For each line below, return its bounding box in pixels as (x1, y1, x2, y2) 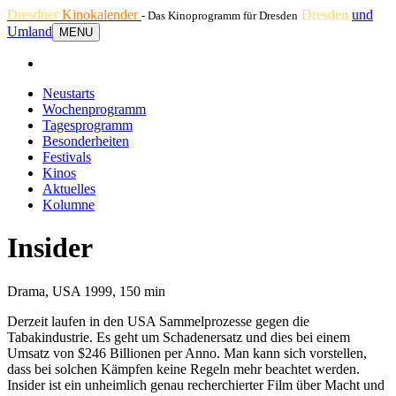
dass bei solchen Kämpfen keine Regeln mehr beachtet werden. (7, 361, 360, 377)
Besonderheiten (42, 133, 129, 148)
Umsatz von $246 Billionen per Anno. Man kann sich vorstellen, (7, 345, 367, 361)
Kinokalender (62, 7, 141, 22)
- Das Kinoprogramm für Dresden (141, 9, 298, 22)
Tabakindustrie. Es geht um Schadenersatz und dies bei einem (7, 329, 350, 345)
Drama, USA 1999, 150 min (7, 283, 165, 299)
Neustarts (42, 86, 95, 101)
